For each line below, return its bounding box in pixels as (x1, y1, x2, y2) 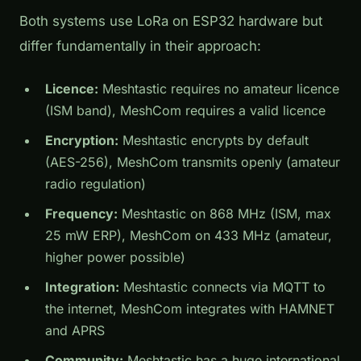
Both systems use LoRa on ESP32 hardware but (19, 13, 322, 30)
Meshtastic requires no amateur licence (98, 81, 339, 98)
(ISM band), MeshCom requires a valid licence (45, 102, 326, 119)
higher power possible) (45, 249, 185, 266)
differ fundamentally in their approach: (19, 38, 261, 55)
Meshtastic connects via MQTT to (119, 279, 326, 296)
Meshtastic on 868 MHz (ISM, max (118, 205, 331, 222)
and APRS (45, 322, 105, 339)
